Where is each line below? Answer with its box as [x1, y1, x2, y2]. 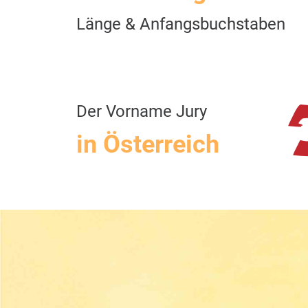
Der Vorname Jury [76, 102, 207, 122]
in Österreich [76, 130, 219, 159]
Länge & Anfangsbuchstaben [76, 14, 285, 34]
